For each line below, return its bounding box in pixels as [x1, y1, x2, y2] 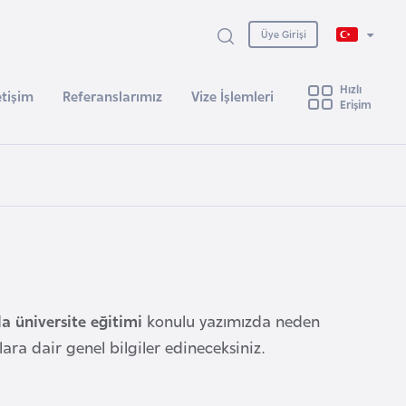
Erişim [340, 94, 372, 112]
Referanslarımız [63, 84, 162, 106]
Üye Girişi [260, 25, 306, 41]
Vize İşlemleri [191, 84, 274, 106]
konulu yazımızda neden [142, 308, 320, 332]
